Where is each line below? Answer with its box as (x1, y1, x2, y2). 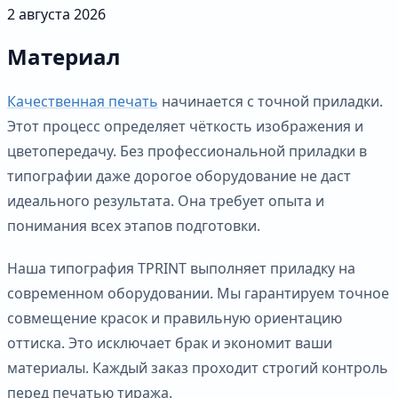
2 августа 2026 (7, 4, 106, 24)
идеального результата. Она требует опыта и (7, 190, 324, 211)
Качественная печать (7, 91, 158, 111)
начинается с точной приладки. (158, 91, 383, 111)
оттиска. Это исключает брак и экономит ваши (7, 332, 332, 353)
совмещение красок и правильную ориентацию (7, 307, 342, 328)
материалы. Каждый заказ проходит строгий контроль (7, 357, 388, 378)
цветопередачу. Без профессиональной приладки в (7, 140, 367, 161)
